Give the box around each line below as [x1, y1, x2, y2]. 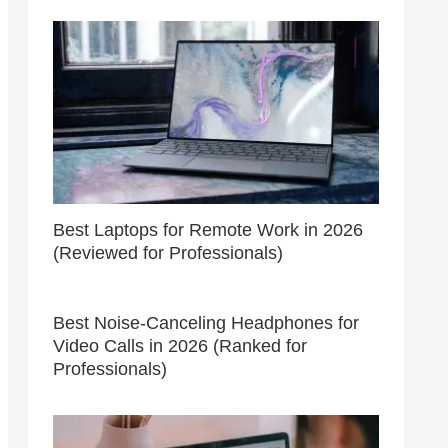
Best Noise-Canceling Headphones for [53, 313, 359, 334]
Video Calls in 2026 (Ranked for [53, 336, 307, 357]
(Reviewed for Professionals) [53, 242, 283, 263]
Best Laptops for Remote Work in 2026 [53, 219, 363, 240]
